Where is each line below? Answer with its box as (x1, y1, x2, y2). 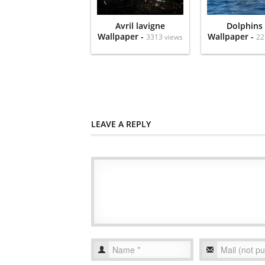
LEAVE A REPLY (91, 118, 151, 130)
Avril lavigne (115, 20, 165, 31)
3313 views (146, 31, 183, 42)
